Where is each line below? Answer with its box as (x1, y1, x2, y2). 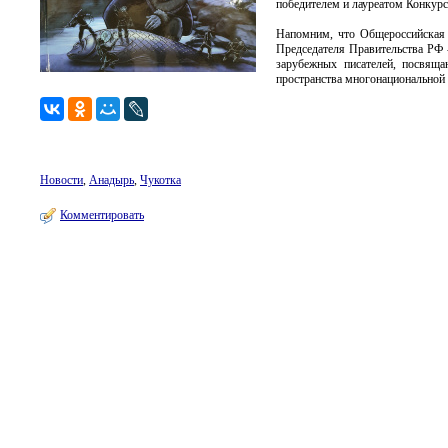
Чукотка (140, 173, 181, 187)
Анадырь (89, 173, 134, 187)
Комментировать (60, 208, 144, 222)
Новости (40, 173, 83, 187)
